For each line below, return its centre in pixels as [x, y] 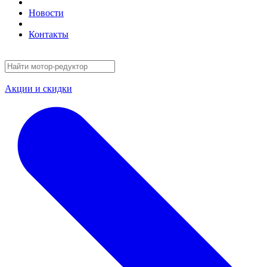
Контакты [49, 34]
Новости [46, 13]
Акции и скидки [38, 88]
